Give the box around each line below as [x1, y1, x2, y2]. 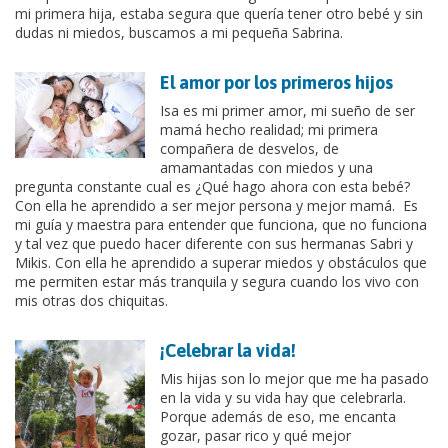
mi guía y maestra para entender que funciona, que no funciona [15, 214, 427, 234]
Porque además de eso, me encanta [160, 406, 396, 426]
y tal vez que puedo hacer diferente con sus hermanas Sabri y [15, 233, 413, 253]
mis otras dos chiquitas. [15, 290, 168, 310]
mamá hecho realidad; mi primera [160, 119, 378, 139]
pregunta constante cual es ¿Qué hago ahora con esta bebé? [15, 176, 410, 196]
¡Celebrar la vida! [160, 339, 296, 361]
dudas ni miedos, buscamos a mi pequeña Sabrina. [15, 22, 343, 42]
